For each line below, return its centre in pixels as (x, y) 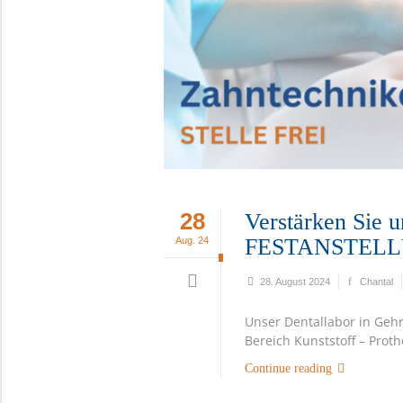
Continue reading (288, 368)
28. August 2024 (295, 281)
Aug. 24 (192, 240)
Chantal (376, 281)
